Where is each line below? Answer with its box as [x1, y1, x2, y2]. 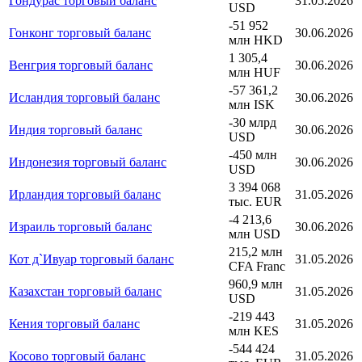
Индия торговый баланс [9, 122, 142, 137]
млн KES [229, 323, 279, 338]
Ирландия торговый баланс [9, 187, 161, 201]
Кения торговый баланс [9, 316, 140, 330]
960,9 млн [229, 276, 283, 291]
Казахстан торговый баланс [9, 284, 162, 298]
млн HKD [229, 32, 283, 47]
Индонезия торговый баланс [9, 154, 166, 169]
